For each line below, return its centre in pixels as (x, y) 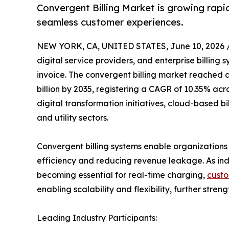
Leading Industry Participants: (97, 218)
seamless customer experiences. (110, 22)
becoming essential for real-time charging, (122, 175)
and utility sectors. (73, 118)
